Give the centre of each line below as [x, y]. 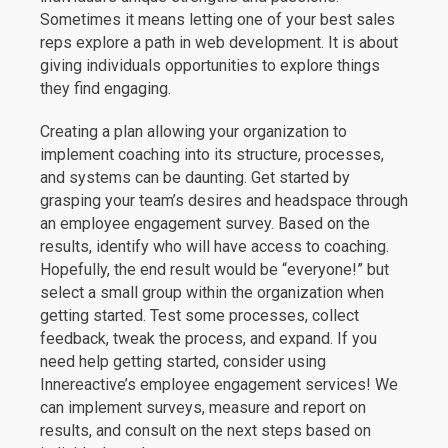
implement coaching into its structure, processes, [212, 154]
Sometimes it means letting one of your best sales [217, 19]
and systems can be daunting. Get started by [195, 177]
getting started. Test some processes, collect [199, 315]
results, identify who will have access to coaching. [214, 246]
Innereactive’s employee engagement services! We [219, 384]
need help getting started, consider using [183, 361]
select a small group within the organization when [212, 292]
